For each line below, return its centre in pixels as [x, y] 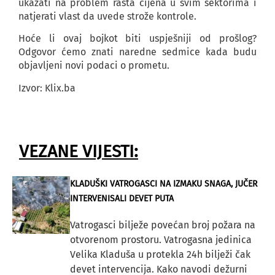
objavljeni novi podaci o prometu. [94, 66]
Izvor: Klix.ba [47, 88]
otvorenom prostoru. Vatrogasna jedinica [161, 239]
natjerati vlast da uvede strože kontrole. [107, 16]
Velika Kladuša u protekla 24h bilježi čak [160, 254]
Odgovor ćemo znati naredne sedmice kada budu [137, 52]
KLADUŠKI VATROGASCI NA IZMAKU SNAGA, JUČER [163, 184]
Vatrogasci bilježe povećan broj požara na [162, 225]
